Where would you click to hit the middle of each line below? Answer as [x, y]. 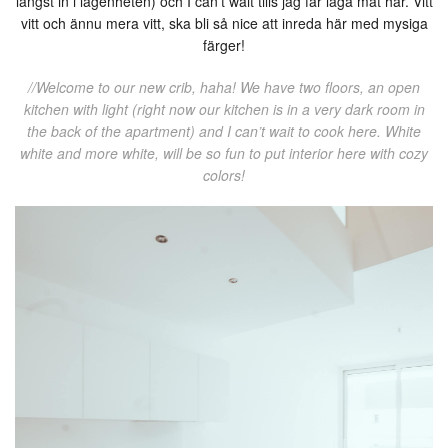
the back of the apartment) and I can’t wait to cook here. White [224, 131]
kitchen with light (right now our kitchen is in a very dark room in [224, 109]
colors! [224, 175]
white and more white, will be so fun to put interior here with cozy [224, 153]
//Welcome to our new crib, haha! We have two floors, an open [224, 87]
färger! [224, 45]
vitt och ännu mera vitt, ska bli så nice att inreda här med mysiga [224, 23]
